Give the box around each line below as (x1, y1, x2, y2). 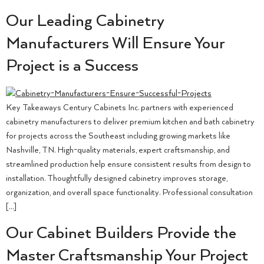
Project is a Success (6, 56, 138, 75)
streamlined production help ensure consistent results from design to (6, 159, 251, 169)
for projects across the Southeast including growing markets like (6, 131, 230, 141)
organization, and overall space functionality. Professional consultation (6, 187, 253, 197)
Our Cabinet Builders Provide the (6, 224, 236, 243)
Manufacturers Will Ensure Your (6, 34, 225, 53)
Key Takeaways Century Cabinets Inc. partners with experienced (6, 103, 233, 113)
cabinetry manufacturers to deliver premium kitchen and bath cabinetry (6, 117, 255, 127)
